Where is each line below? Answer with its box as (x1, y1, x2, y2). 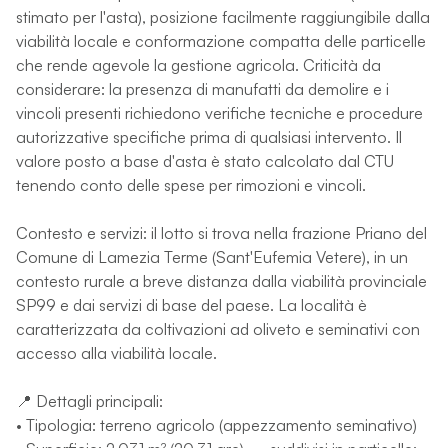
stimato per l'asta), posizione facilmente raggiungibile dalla (16, 6, 430, 27)
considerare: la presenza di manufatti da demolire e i (16, 78, 389, 99)
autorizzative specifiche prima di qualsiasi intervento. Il (16, 126, 402, 147)
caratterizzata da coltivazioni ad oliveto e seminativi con (16, 318, 420, 339)
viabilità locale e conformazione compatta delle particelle (16, 30, 426, 51)
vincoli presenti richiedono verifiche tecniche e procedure (16, 102, 423, 123)
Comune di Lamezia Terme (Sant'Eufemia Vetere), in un (16, 246, 408, 267)
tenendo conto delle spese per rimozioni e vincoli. (16, 174, 366, 195)
